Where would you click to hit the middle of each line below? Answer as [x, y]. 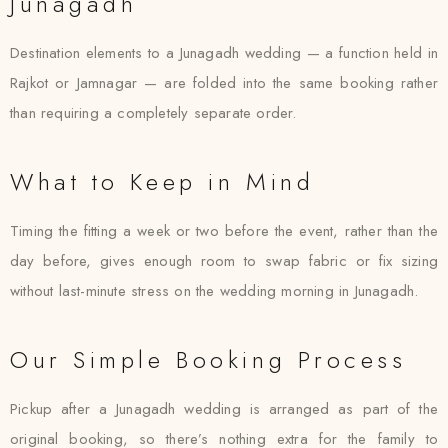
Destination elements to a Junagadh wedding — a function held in [224, 53]
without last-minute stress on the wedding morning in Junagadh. [214, 291]
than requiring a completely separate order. [153, 113]
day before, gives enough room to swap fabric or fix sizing [224, 261]
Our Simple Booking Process [208, 359]
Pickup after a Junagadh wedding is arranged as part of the [224, 409]
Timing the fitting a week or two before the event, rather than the [224, 231]
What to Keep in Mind [162, 181]
